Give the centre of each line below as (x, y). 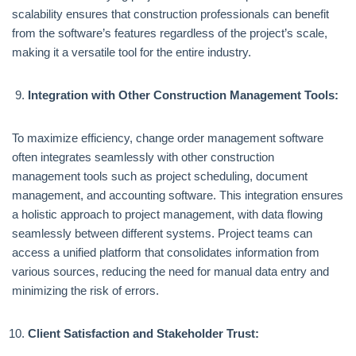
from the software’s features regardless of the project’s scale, (170, 33)
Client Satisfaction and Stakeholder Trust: (143, 333)
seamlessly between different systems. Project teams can (162, 233)
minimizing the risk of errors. (85, 290)
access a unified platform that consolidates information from (166, 252)
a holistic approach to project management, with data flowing (167, 214)
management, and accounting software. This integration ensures (178, 195)
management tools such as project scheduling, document (160, 176)
